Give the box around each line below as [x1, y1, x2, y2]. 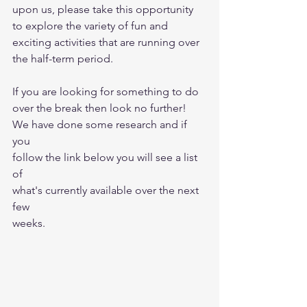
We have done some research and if [12, 118, 190, 132]
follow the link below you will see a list [12, 151, 200, 164]
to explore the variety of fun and [12, 19, 171, 33]
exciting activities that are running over [12, 36, 202, 49]
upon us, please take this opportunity [12, 3, 196, 16]
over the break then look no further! [12, 101, 189, 115]
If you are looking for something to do [12, 85, 201, 99]
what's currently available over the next [12, 184, 201, 197]
